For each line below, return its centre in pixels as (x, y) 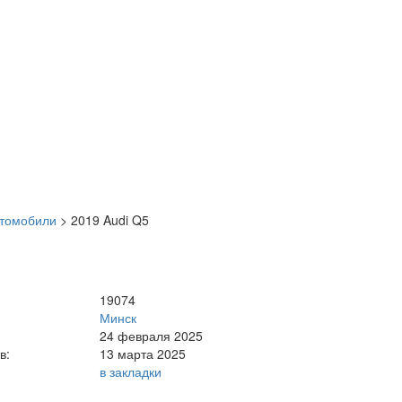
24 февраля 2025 (152, 335)
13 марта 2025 (143, 353)
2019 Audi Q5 (110, 219)
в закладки (131, 371)
